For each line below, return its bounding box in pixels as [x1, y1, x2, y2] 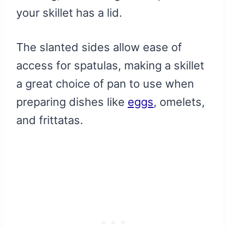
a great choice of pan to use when [16, 77, 194, 91]
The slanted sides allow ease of [16, 41, 182, 54]
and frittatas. [16, 113, 83, 127]
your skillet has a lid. [16, 6, 122, 20]
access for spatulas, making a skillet [16, 59, 204, 72]
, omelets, [154, 95, 205, 109]
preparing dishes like [16, 95, 128, 109]
